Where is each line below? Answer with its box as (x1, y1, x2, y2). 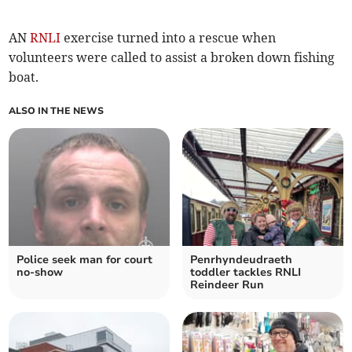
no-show (16, 264, 64, 280)
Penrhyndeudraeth (190, 251, 292, 267)
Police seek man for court (16, 251, 153, 267)
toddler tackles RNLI (190, 264, 301, 280)
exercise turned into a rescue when (60, 29, 277, 46)
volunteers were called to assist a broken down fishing (9, 49, 335, 65)
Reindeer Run (190, 277, 264, 292)
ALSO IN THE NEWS (9, 104, 104, 117)
